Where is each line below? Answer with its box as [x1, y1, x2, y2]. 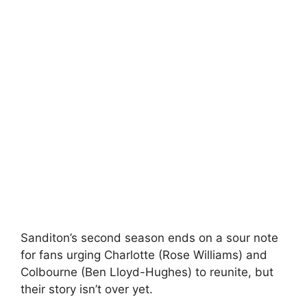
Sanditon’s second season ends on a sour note [21, 231, 278, 245]
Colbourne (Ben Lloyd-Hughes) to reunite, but [21, 265, 273, 280]
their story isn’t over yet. [21, 282, 153, 297]
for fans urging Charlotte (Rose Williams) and [21, 248, 267, 262]
